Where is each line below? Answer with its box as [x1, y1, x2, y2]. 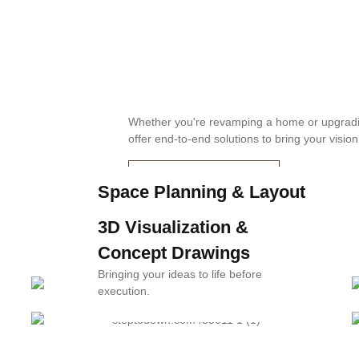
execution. [98, 284, 150, 297]
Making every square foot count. [98, 232, 261, 245]
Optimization [98, 207, 203, 228]
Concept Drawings [98, 242, 250, 263]
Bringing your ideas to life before [98, 267, 262, 280]
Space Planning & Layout [98, 181, 305, 202]
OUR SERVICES [155, 173, 254, 185]
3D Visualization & [98, 216, 248, 237]
